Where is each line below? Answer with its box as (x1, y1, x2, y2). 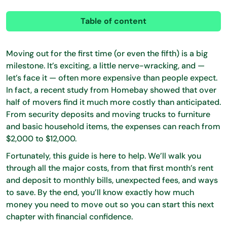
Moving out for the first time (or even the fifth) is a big (6, 48, 208, 59)
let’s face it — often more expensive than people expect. (6, 72, 217, 83)
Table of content (81, 16, 146, 26)
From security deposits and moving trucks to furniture (6, 109, 210, 120)
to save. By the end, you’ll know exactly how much (6, 187, 194, 198)
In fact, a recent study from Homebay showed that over (6, 85, 216, 95)
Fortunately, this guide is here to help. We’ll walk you (6, 150, 201, 161)
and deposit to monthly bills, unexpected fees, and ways (6, 175, 218, 185)
